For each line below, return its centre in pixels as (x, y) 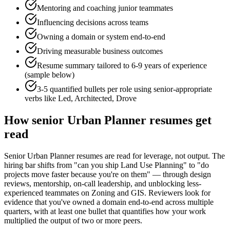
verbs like (41, 99)
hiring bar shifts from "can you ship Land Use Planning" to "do (107, 165)
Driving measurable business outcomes (100, 51)
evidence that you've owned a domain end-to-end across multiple (109, 202)
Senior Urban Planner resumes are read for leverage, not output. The (114, 156)
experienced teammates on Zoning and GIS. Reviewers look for (107, 193)
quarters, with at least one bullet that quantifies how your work (105, 212)
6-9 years (146, 66)
